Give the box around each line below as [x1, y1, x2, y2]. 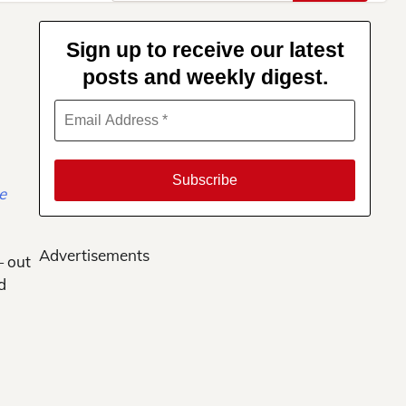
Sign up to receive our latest [65, 38, 344, 63]
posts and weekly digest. [82, 65, 328, 90]
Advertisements [39, 246, 150, 266]
